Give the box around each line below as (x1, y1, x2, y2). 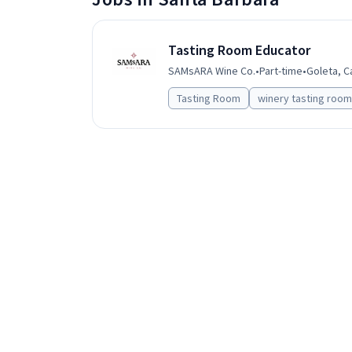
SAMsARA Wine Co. (168, 64, 255, 78)
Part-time (259, 64, 302, 78)
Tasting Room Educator (168, 41, 310, 59)
